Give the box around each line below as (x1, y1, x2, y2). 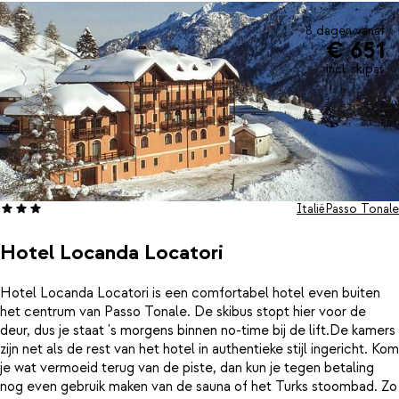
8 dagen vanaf (305, 22, 385, 39)
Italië (297, 200, 325, 217)
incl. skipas (326, 61, 385, 77)
